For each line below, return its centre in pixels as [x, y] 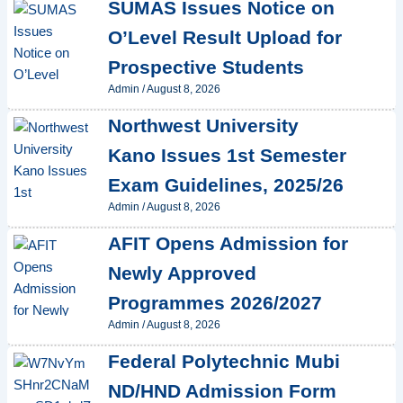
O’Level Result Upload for [224, 37]
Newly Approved [182, 273]
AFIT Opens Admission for [228, 244]
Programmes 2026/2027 [215, 303]
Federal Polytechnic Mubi [224, 362]
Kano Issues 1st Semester [227, 155]
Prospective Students [206, 67]
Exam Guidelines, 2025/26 [225, 184]
